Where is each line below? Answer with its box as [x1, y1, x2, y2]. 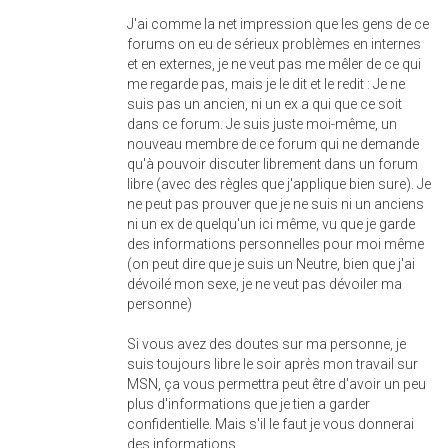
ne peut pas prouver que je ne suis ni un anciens [127, 196, 424, 212]
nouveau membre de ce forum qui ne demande [127, 136, 419, 152]
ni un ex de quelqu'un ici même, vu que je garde [127, 216, 415, 232]
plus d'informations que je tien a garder [127, 396, 370, 412]
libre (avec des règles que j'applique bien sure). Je [127, 176, 431, 192]
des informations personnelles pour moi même [127, 236, 424, 252]
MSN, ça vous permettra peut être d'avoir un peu [127, 376, 426, 392]
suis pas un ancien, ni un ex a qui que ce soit [127, 96, 402, 112]
